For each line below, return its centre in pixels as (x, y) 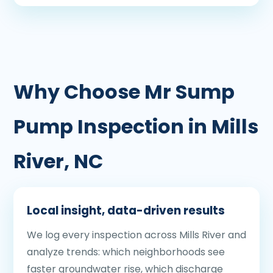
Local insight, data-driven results (126, 211)
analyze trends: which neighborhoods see (126, 252)
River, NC (58, 161)
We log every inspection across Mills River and (136, 235)
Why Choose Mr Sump (124, 92)
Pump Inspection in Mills (136, 126)
